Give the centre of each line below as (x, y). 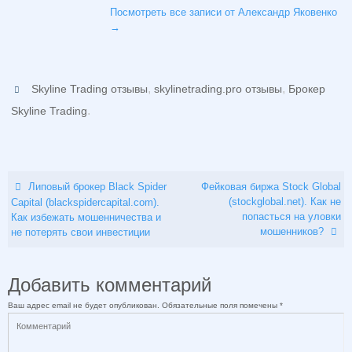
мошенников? (293, 231)
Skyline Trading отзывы (90, 88)
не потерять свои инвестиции (81, 232)
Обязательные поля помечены (221, 305)
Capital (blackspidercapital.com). (86, 202)
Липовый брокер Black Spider (96, 186)
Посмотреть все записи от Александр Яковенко (224, 12)
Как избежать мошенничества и (86, 217)
